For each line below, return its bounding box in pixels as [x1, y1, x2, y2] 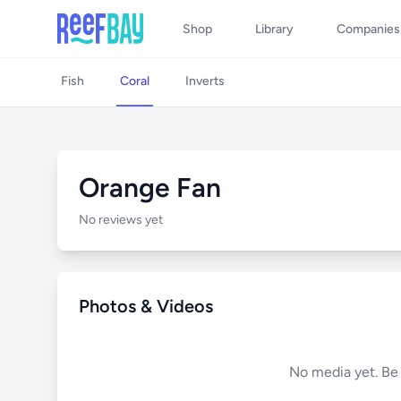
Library [255, 21, 294, 37]
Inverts [185, 73, 225, 89]
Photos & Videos [79, 295, 213, 317]
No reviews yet [79, 212, 163, 227]
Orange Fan [79, 171, 221, 204]
